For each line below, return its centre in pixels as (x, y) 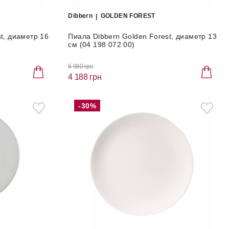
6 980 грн (81, 66)
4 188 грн (85, 77)
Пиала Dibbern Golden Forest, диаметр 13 (142, 36)
